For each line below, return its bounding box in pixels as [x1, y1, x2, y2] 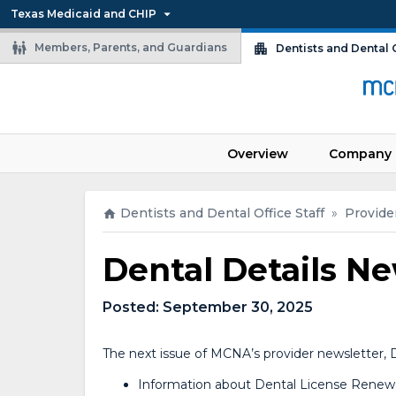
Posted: [103, 299, 163, 316]
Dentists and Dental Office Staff [120, 205, 324, 222]
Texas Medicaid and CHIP [11, 7, 156, 20]
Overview [226, 145, 288, 162]
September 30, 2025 [163, 299, 313, 316]
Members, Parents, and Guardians [34, 41, 227, 54]
